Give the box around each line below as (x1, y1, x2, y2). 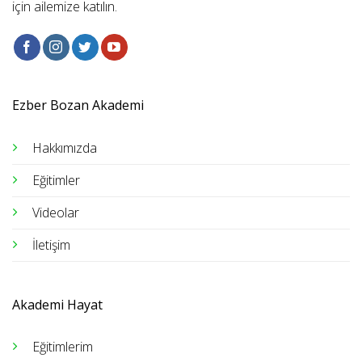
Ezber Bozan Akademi (11, 96, 144, 115)
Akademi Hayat (11, 295, 103, 314)
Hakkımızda (32, 139, 97, 158)
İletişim (32, 236, 70, 255)
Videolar (32, 204, 79, 222)
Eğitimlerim (32, 338, 93, 356)
